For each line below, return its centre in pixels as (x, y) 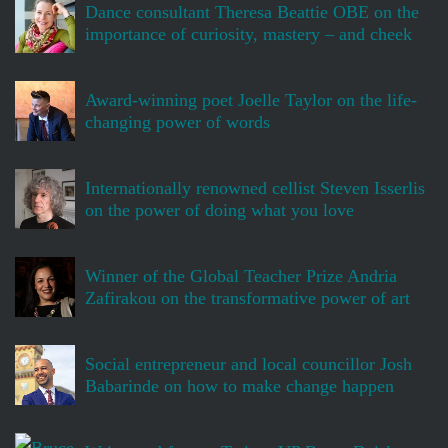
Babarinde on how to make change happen (239, 386)
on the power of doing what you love (219, 210)
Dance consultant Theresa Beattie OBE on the (252, 12)
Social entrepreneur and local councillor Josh (248, 364)
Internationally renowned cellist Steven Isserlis (255, 188)
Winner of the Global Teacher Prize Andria (241, 276)
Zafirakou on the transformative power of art (247, 298)
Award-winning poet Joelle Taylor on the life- (251, 100)
